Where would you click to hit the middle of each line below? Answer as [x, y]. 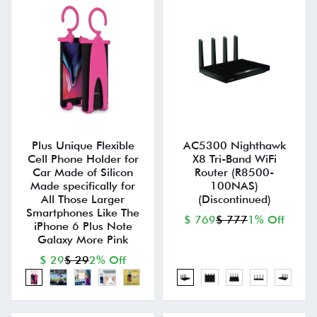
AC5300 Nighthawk [234, 146]
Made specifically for [83, 186]
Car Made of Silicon [83, 173]
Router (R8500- [234, 173]
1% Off [266, 220]
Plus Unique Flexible [83, 146]
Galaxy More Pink [83, 240]
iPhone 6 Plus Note [83, 226]
